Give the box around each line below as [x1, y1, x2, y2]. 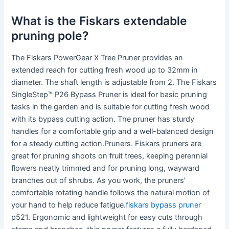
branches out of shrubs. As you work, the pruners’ [11, 176, 186, 186]
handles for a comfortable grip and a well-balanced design [11, 127, 214, 136]
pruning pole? [11, 28, 89, 43]
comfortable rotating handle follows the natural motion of [11, 188, 210, 198]
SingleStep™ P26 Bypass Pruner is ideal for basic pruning [11, 90, 208, 100]
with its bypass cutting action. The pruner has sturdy [11, 114, 195, 124]
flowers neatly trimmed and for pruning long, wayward [11, 164, 200, 173]
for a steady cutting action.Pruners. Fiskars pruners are [11, 139, 202, 149]
